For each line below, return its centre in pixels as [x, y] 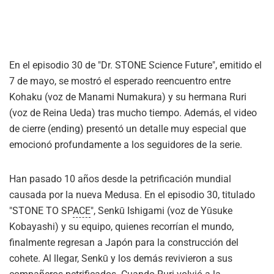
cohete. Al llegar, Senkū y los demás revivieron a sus [121, 258]
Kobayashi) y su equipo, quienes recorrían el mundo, [121, 227]
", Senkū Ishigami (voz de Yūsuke [161, 211]
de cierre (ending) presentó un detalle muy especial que [128, 129]
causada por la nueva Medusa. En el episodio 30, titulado [132, 195]
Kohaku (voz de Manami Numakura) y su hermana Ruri [128, 97]
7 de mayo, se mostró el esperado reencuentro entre [120, 81]
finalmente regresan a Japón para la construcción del [124, 243]
